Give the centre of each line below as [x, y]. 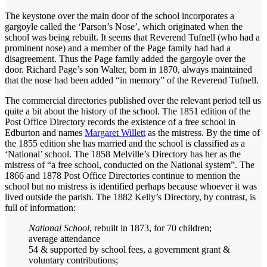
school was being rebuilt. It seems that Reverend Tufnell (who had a [132, 37]
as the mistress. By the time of [203, 132]
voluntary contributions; [73, 260]
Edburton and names [45, 132]
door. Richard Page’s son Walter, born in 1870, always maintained [128, 69]
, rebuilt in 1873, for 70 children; [150, 228]
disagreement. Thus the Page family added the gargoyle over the [125, 58]
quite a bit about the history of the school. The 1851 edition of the [128, 111]
